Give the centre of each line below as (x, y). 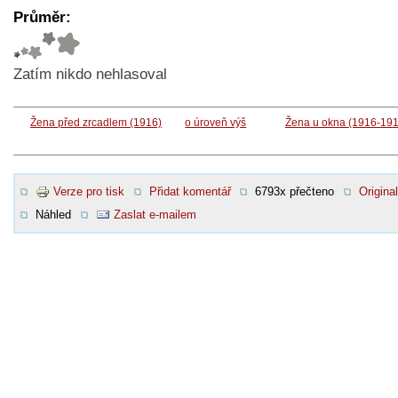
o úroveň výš (216, 122)
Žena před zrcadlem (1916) (96, 122)
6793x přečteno (295, 191)
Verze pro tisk (89, 191)
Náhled (53, 214)
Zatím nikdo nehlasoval (90, 74)
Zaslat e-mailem (155, 214)
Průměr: (42, 17)
